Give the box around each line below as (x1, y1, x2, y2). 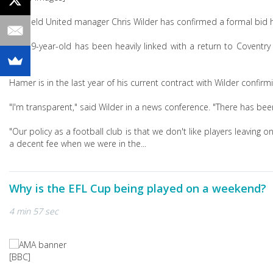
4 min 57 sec (9, 205, 58, 217)
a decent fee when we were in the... (9, 138, 146, 149)
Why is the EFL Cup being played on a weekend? (9, 181, 266, 196)
